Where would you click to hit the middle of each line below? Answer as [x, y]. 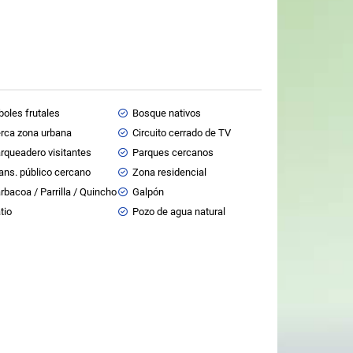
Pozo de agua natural [179, 212]
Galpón [148, 192]
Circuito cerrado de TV [182, 133]
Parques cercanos [173, 152]
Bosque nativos [167, 113]
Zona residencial [169, 172]
